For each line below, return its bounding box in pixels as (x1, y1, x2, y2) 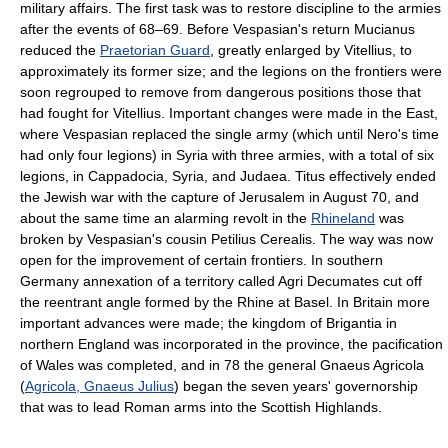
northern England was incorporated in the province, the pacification (20, 336, 443, 352)
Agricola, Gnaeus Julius (25, 378, 174, 394)
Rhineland (311, 210, 375, 226)
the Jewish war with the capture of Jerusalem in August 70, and (20, 189, 419, 205)
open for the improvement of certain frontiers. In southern (20, 252, 383, 268)
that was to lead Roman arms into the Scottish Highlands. (20, 399, 382, 415)
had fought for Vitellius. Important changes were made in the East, (20, 105, 438, 121)
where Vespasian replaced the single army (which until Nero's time (20, 126, 439, 142)
